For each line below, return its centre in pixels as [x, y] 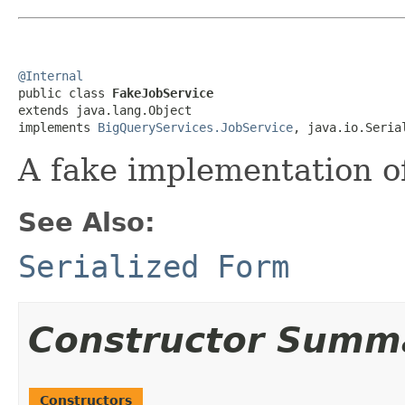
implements [58, 127]
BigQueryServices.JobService [195, 127]
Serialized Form [154, 266]
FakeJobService [163, 93]
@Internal [51, 75]
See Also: [87, 222]
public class [65, 93]
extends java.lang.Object [105, 110]
